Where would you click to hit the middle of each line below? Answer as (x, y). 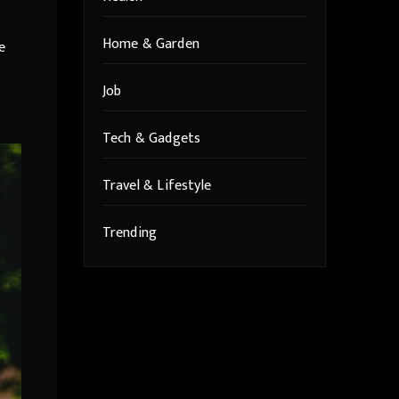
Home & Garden (151, 45)
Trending (130, 233)
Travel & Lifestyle (157, 186)
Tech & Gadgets (151, 139)
